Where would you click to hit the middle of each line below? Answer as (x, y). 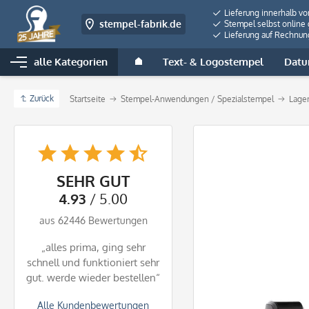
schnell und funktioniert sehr (93, 262)
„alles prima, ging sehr (93, 247)
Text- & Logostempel (213, 62)
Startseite (88, 99)
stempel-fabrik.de (141, 24)
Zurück (42, 98)
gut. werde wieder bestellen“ (93, 278)
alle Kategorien (71, 62)
